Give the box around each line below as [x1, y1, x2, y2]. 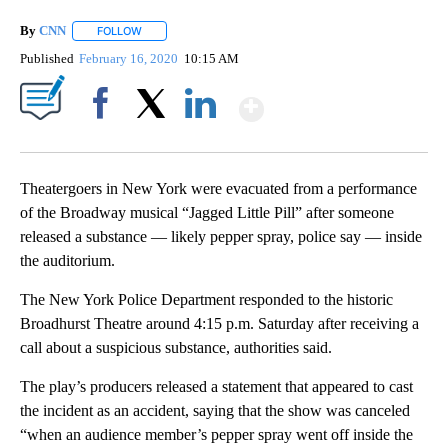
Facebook [77, 130, 132, 146]
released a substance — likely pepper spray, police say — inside [20, 228, 422, 246]
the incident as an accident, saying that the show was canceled [20, 402, 410, 420]
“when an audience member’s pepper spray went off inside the [20, 426, 413, 444]
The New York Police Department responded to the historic [20, 291, 393, 309]
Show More [262, 82, 421, 119]
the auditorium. [20, 252, 115, 270]
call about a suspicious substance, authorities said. [20, 339, 332, 357]
